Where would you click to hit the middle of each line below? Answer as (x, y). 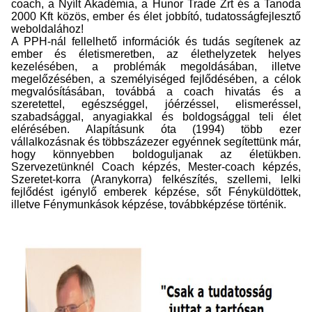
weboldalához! (47, 29)
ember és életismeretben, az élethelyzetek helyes (156, 54)
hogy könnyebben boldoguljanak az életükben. (156, 155)
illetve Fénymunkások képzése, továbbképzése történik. (149, 205)
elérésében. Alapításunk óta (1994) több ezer (156, 130)
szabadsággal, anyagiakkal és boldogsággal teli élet (156, 117)
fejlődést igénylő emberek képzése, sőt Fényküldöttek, (156, 192)
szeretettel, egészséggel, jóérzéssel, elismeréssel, (156, 104)
